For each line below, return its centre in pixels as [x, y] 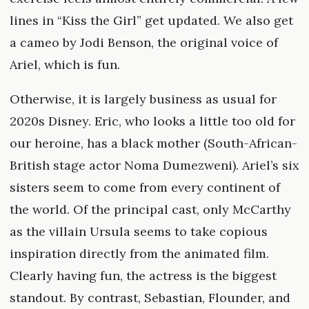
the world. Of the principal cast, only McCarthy [150, 210]
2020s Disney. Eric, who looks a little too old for [152, 121]
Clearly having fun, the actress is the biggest [143, 276]
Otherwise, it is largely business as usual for [143, 99]
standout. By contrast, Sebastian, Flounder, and [150, 298]
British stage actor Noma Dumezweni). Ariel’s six [154, 166]
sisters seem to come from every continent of [144, 188]
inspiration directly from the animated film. [139, 254]
